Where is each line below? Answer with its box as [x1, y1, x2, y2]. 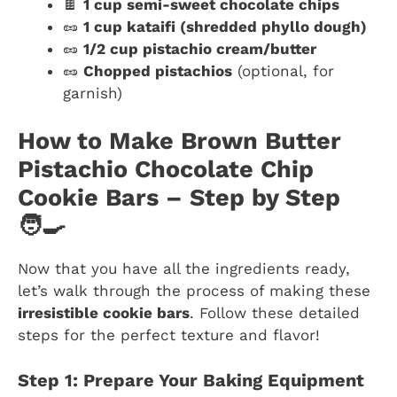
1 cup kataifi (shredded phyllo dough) [83, 17, 367, 35]
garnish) [63, 83, 122, 102]
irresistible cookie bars [18, 304, 190, 323]
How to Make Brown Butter [18, 127, 341, 156]
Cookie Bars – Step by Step [18, 183, 340, 213]
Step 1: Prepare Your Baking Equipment [18, 369, 364, 391]
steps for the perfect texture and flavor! [18, 326, 320, 345]
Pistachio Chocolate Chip [18, 155, 314, 184]
